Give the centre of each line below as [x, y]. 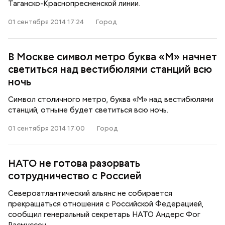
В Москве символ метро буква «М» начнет [113, 57]
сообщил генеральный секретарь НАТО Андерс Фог [104, 214]
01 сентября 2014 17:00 [46, 128]
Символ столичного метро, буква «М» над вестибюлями [111, 99]
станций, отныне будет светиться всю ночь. [88, 110]
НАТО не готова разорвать [74, 163]
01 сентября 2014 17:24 [46, 22]
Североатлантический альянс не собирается [90, 193]
